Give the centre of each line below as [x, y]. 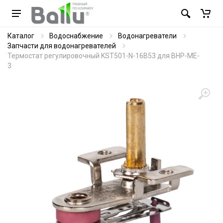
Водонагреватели [147, 36]
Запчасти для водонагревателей [62, 46]
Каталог [21, 36]
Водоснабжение [76, 36]
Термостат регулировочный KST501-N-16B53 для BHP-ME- [104, 56]
